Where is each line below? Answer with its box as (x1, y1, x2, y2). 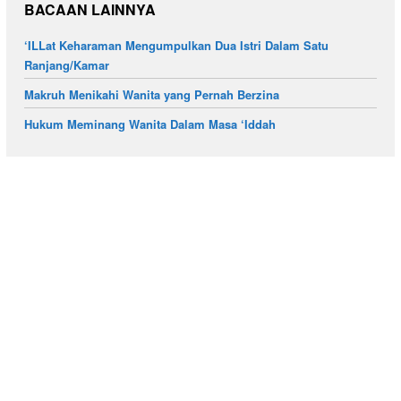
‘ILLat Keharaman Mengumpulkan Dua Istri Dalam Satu (24, 37, 328, 55)
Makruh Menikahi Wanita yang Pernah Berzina (24, 86, 279, 104)
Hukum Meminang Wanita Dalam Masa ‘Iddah (24, 115, 276, 133)
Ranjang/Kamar (24, 56, 109, 74)
